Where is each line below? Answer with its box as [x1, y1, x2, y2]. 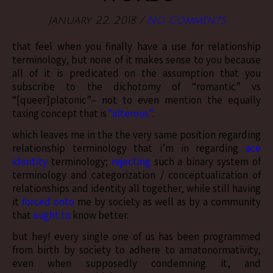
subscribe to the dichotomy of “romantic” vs [12, 80, 261, 93]
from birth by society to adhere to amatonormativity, [12, 243, 261, 257]
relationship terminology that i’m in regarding [12, 141, 246, 155]
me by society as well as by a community [74, 195, 261, 208]
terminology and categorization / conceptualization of [12, 168, 261, 182]
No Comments [146, 15, 225, 26]
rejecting [111, 155, 151, 168]
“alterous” [108, 107, 152, 120]
